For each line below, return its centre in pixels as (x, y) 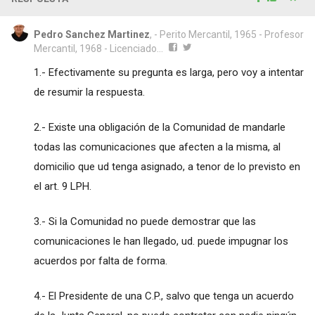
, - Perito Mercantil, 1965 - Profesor (226, 34)
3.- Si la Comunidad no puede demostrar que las (144, 221)
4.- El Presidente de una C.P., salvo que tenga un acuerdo (163, 296)
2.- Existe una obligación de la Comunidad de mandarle (159, 127)
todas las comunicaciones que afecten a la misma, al (157, 147)
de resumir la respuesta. (89, 92)
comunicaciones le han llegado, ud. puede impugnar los (161, 241)
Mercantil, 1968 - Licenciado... (98, 48)
